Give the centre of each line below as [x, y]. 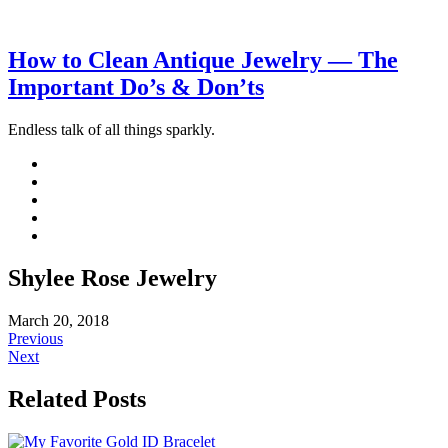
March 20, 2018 [58, 320]
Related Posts [77, 398]
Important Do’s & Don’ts [136, 86]
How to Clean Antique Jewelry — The [203, 59]
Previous [35, 338]
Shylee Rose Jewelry [112, 277]
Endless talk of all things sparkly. [111, 129]
